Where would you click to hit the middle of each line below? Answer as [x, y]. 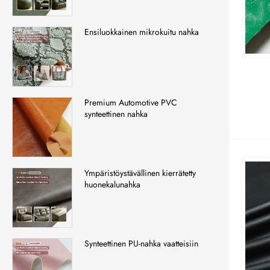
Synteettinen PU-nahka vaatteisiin [141, 244]
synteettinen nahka [116, 114]
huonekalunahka [112, 185]
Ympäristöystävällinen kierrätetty [140, 173]
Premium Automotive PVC [131, 103]
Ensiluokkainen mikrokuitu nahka [142, 32]
